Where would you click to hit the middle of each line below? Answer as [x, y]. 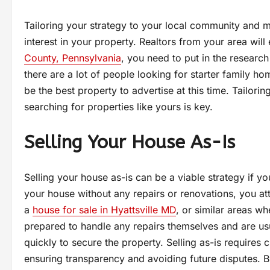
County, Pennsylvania [73, 58]
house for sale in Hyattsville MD [104, 209]
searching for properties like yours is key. [118, 106]
